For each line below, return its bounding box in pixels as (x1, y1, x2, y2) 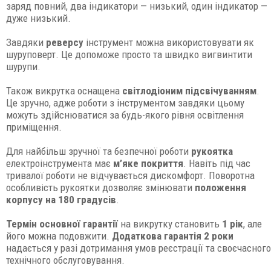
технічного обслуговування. (6, 254, 125, 266)
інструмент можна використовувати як (83, 36, 254, 48)
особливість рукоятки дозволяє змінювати (6, 181, 195, 194)
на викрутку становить (118, 218, 220, 230)
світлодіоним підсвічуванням (122, 85, 256, 97)
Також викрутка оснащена (6, 85, 122, 97)
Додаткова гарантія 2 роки (112, 230, 233, 242)
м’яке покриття (113, 157, 183, 169)
